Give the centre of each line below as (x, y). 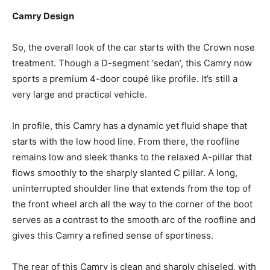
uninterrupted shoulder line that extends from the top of (131, 188)
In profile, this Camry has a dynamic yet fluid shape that (130, 125)
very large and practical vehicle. (80, 94)
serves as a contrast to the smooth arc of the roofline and (134, 219)
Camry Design (43, 16)
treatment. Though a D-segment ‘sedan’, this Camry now (132, 63)
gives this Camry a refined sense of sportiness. (113, 235)
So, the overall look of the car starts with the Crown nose (133, 47)
